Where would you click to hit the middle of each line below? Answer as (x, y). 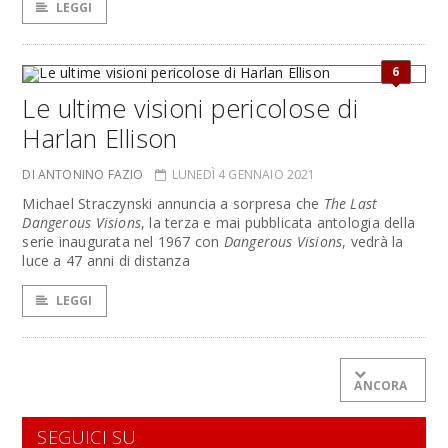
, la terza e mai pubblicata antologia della (278, 222)
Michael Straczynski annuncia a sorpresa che (173, 203)
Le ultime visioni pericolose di (190, 108)
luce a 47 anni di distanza (106, 260)
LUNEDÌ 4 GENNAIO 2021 (243, 174)
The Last (350, 203)
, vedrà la (373, 241)
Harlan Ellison (100, 138)
